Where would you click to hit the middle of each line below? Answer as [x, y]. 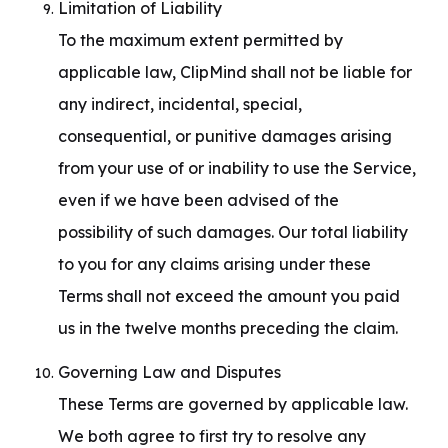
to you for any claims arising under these [214, 264]
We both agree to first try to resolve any [212, 436]
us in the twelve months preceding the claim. [228, 328]
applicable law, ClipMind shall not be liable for [235, 72]
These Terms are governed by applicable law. [233, 404]
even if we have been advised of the [198, 200]
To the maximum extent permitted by [200, 40]
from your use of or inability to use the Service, [237, 168]
